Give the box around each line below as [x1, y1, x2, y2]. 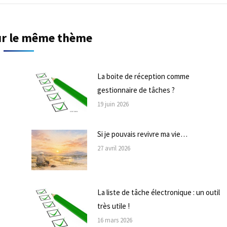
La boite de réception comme [97, 71, 190, 81]
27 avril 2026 [97, 144, 130, 153]
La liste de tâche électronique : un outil [97, 187, 220, 198]
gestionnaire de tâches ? [97, 85, 175, 95]
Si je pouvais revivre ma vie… [97, 129, 187, 139]
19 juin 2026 [97, 99, 129, 108]
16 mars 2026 [97, 216, 132, 225]
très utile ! [97, 201, 130, 211]
